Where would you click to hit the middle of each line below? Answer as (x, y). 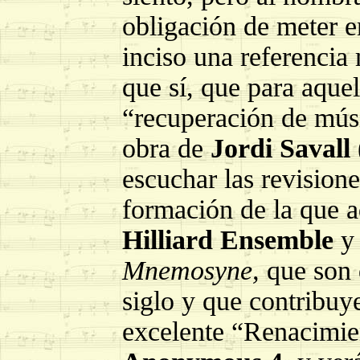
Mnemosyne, (194, 270)
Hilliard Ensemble (228, 240)
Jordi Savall (284, 148)
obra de (166, 148)
